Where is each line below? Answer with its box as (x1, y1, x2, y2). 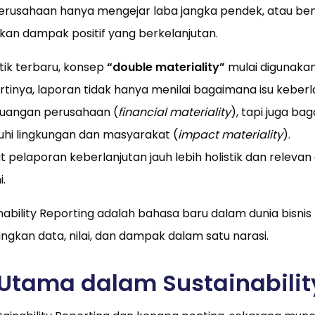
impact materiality (177, 127, 283, 143)
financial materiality (117, 104, 231, 121)
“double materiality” (106, 59, 225, 76)
